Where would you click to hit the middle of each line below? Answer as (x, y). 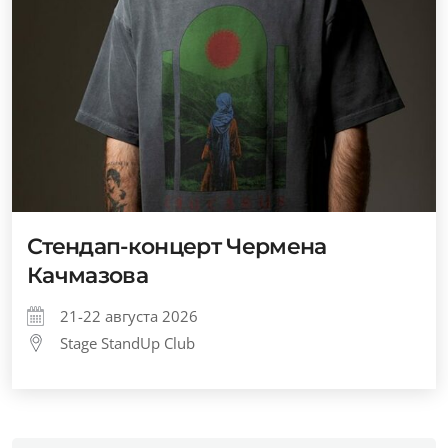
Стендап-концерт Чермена (177, 246)
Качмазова (88, 275)
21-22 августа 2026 (129, 315)
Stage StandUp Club (127, 342)
